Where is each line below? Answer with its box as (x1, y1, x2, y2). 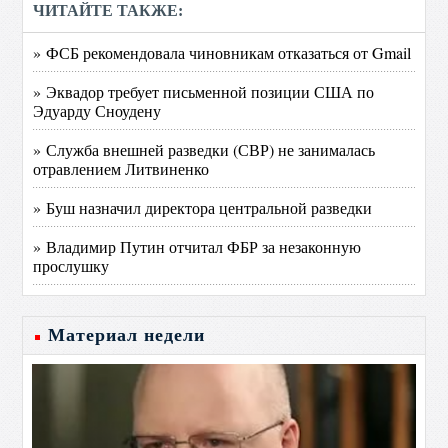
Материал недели (48, 325, 206, 345)
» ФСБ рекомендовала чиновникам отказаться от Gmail (33, 42, 412, 63)
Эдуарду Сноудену (33, 100, 162, 121)
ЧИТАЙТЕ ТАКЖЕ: (33, 2, 184, 19)
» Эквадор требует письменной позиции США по (33, 81, 375, 102)
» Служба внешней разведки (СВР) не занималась (33, 139, 376, 160)
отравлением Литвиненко (33, 158, 210, 179)
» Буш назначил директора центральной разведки (33, 197, 373, 218)
